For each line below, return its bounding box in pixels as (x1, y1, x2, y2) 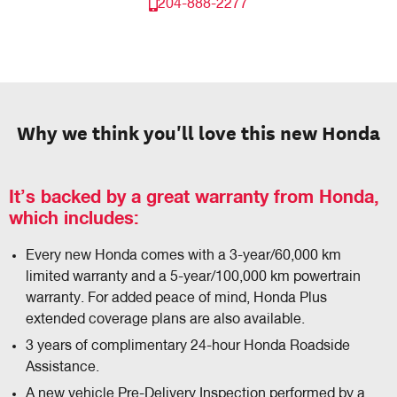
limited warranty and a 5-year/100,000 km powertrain (26, 270, 362, 285)
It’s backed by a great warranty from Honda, (9, 189, 379, 207)
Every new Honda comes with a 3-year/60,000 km (26, 249, 342, 264)
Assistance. (26, 361, 100, 376)
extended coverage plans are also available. (26, 313, 306, 328)
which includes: (9, 210, 139, 229)
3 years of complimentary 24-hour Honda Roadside (26, 339, 351, 354)
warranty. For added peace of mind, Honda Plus (26, 292, 328, 307)
